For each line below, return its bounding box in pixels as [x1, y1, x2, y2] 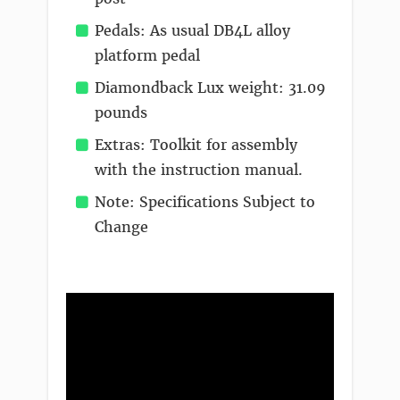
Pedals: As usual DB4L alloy [95, 21, 290, 40]
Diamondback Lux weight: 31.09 [95, 78, 326, 97]
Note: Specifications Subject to [95, 192, 315, 212]
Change [95, 217, 148, 237]
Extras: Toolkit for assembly [95, 135, 297, 154]
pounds [95, 103, 147, 122]
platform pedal [95, 46, 200, 65]
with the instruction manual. [95, 160, 303, 179]
